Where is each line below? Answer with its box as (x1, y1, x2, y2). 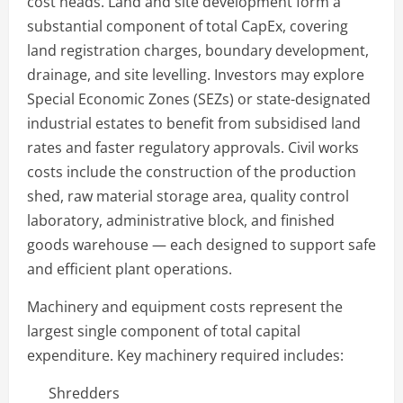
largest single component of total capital (27, 320, 300, 341)
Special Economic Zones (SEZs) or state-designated (27, 88, 371, 109)
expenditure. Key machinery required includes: (27, 345, 344, 365)
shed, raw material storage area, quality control (27, 185, 349, 206)
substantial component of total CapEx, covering (27, 15, 348, 36)
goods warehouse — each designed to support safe (27, 234, 376, 255)
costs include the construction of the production (27, 161, 356, 182)
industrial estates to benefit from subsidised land (27, 112, 361, 133)
